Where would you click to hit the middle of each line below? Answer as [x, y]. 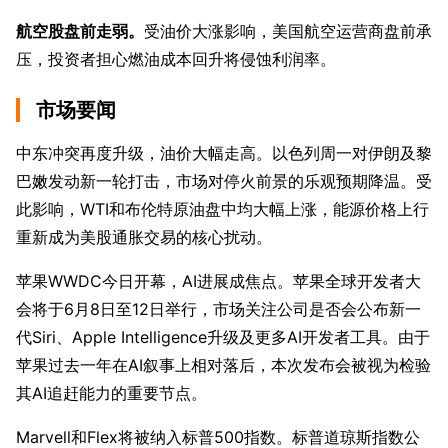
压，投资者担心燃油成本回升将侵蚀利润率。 [176, 59]
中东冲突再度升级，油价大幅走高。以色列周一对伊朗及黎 [224, 153]
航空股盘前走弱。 [80, 31]
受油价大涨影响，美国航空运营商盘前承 [288, 31]
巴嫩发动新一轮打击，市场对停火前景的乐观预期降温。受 [224, 181]
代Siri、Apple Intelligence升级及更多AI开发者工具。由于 [223, 337]
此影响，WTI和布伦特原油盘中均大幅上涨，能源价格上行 [222, 209]
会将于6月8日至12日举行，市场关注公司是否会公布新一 [218, 309]
